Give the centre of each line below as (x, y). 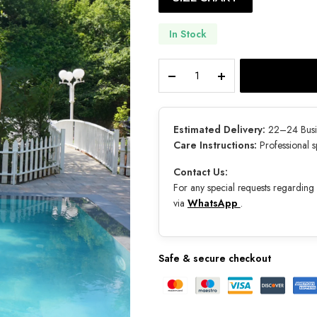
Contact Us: (201, 172)
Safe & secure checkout (215, 258)
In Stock (188, 34)
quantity (197, 81)
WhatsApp (214, 203)
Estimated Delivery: (220, 129)
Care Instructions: (215, 145)
